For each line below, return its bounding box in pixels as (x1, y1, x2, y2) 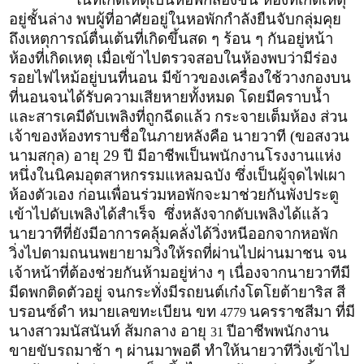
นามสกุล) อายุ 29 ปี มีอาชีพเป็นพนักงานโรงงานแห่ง (9, 146, 341, 164)
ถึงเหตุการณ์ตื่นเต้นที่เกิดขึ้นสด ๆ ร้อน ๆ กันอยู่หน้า (9, 29, 333, 47)
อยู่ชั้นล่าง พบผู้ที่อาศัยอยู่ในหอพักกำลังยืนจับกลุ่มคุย (9, 10, 341, 28)
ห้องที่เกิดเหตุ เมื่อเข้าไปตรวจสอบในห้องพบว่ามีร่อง (9, 49, 337, 67)
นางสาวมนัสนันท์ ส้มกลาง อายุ (9, 322, 210, 340)
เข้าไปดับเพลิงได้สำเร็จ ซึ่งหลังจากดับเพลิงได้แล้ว (9, 205, 328, 223)
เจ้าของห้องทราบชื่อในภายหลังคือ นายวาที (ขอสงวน (9, 127, 349, 145)
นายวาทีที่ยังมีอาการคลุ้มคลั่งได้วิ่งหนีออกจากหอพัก (9, 224, 338, 242)
